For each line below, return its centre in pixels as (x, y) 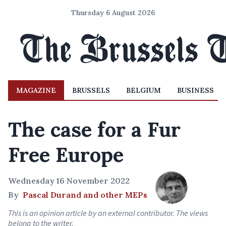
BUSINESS (195, 90)
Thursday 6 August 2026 (113, 13)
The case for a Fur (94, 129)
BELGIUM (144, 90)
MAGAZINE (36, 90)
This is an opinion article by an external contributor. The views (108, 213)
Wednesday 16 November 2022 (69, 181)
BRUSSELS (91, 90)
